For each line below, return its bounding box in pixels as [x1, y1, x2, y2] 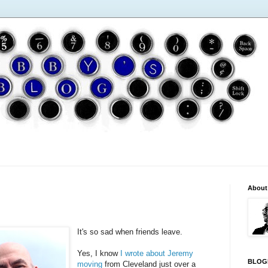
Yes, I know [77, 249, 121, 258]
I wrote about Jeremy [120, 249, 194, 258]
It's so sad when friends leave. [77, 227, 183, 237]
